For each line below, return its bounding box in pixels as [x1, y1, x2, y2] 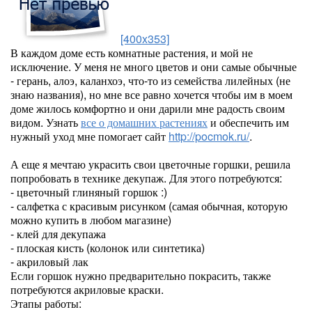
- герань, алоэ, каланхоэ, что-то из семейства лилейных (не [10, 72, 290, 88]
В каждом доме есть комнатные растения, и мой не [10, 45, 253, 61]
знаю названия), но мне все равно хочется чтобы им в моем [10, 86, 292, 102]
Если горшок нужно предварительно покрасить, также [10, 267, 271, 283]
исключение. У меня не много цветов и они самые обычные [10, 58, 297, 75]
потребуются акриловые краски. [10, 281, 164, 297]
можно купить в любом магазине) [10, 212, 171, 228]
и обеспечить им [208, 114, 289, 130]
